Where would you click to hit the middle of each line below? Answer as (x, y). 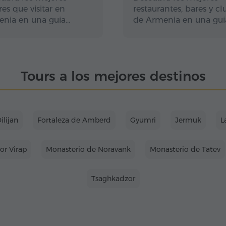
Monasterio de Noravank (88, 149)
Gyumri (143, 120)
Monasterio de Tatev (185, 149)
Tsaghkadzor (113, 179)
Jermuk (188, 120)
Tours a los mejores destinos (113, 76)
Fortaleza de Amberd (74, 120)
